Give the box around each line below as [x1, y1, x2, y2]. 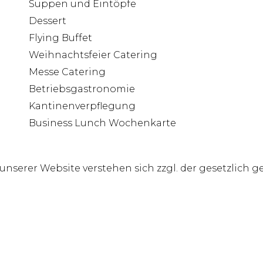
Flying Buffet [29, 32, 92, 43]
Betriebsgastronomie [29, 83, 135, 95]
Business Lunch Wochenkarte [29, 117, 176, 129]
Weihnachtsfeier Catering [29, 49, 157, 60]
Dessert [29, 15, 66, 26]
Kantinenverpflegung [29, 100, 136, 112]
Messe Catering [29, 66, 106, 77]
